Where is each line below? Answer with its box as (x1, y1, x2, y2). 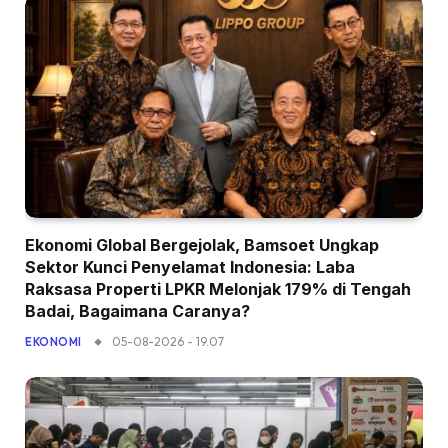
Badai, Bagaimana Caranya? (25, 301, 250, 322)
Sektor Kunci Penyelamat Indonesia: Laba (25, 257, 355, 278)
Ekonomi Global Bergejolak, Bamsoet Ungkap (25, 235, 379, 256)
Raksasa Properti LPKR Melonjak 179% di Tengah (25, 279, 411, 300)
